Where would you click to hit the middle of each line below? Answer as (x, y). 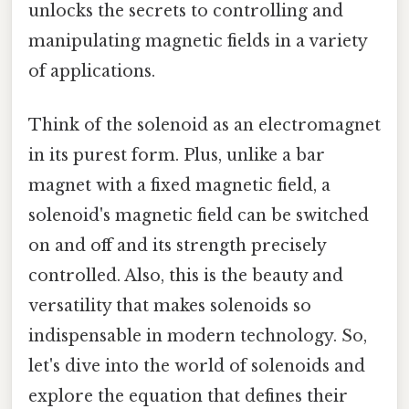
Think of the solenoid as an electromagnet (204, 126)
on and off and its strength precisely (177, 246)
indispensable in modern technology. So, (198, 336)
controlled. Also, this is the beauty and (186, 276)
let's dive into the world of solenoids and (197, 367)
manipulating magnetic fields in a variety (198, 41)
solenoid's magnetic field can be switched (199, 216)
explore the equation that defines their (188, 397)
